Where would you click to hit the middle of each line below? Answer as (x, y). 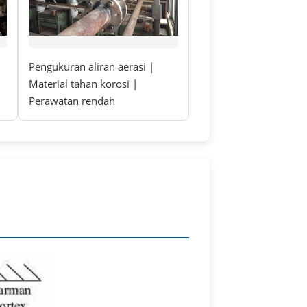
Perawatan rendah (72, 101)
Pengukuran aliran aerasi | (91, 67)
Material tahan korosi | (83, 84)
